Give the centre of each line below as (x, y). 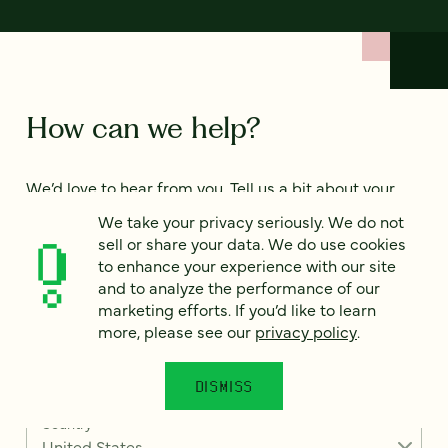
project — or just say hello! (124, 208)
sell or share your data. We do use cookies (252, 243)
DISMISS (224, 386)
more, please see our (176, 331)
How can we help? (143, 127)
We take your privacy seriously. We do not (251, 221)
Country (66, 423)
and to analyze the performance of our (239, 287)
